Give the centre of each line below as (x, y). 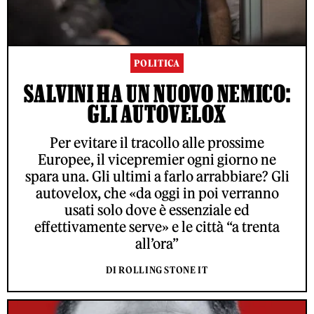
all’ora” (157, 244)
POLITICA (157, 64)
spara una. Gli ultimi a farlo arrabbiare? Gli (157, 177)
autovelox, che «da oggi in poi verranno (157, 193)
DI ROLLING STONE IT (157, 271)
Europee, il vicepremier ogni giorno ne (157, 160)
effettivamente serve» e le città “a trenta (157, 227)
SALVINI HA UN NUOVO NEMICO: (157, 94)
